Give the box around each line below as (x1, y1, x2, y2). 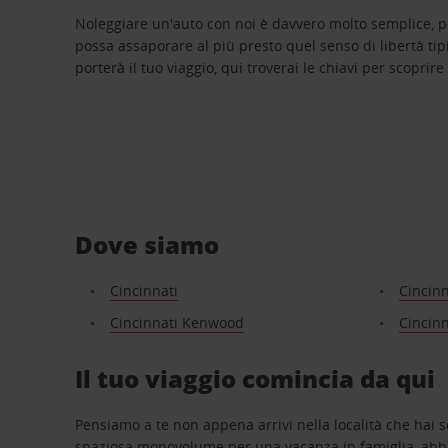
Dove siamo (75, 227, 220, 261)
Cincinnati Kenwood (109, 312, 244, 332)
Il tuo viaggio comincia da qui (75, 361, 436, 395)
